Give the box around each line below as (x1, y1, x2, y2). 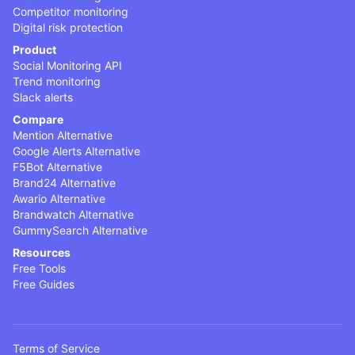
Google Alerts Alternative (13, 143, 140, 158)
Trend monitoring (13, 74, 101, 88)
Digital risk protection (13, 20, 123, 34)
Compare (13, 112, 63, 126)
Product (13, 42, 56, 56)
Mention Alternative (13, 128, 113, 142)
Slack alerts (13, 90, 73, 104)
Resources (13, 245, 71, 259)
